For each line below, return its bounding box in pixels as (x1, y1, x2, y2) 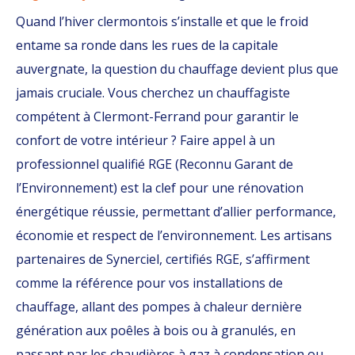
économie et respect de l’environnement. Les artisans (16, 227, 332, 244)
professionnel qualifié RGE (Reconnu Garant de (16, 155, 293, 173)
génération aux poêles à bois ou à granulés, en (16, 322, 296, 339)
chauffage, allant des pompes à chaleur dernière (16, 298, 302, 315)
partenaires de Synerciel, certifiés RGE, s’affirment (16, 250, 310, 268)
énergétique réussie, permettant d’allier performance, (16, 203, 336, 220)
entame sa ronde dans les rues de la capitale (16, 36, 278, 54)
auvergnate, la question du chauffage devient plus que (16, 60, 338, 78)
